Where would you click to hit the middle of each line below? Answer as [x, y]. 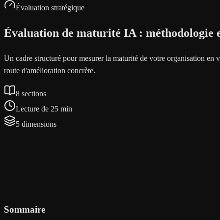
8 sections [31, 93]
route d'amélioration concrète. [50, 70]
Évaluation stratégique [50, 8]
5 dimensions [36, 124]
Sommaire [25, 209]
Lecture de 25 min [44, 109]
